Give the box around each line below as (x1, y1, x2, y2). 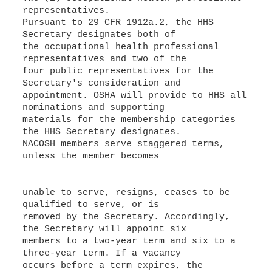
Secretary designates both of (22, 30, 175, 40)
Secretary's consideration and (22, 78, 181, 89)
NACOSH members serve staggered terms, (22, 139, 225, 149)
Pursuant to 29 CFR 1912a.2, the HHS (22, 18, 214, 28)
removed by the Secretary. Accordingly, (22, 212, 230, 222)
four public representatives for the (22, 66, 214, 76)
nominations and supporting (22, 103, 165, 113)
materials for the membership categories (22, 115, 236, 125)
